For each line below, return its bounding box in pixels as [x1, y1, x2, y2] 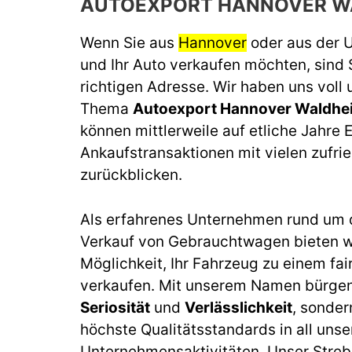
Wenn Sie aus [80, 34, 178, 52]
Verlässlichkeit [185, 298, 292, 317]
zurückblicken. [80, 166, 182, 184]
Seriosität [80, 298, 150, 317]
